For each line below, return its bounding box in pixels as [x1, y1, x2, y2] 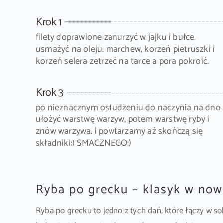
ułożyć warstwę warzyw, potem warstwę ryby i [35, 112, 210, 127]
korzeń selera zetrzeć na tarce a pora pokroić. [35, 54, 209, 69]
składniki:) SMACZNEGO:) [35, 136, 132, 151]
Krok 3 [35, 84, 63, 102]
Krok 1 [35, 13, 62, 32]
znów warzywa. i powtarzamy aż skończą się [35, 124, 203, 139]
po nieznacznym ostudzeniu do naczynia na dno [35, 100, 221, 115]
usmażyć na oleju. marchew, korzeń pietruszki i [35, 42, 215, 57]
